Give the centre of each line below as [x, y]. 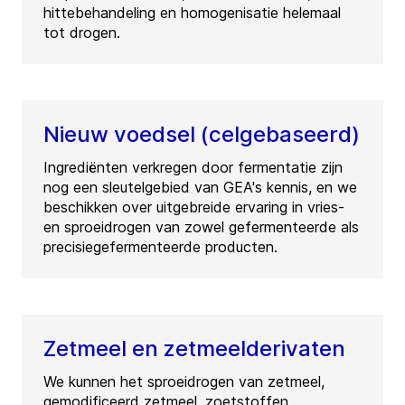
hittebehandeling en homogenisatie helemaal [192, 13]
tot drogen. [82, 33]
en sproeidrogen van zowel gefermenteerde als [201, 227]
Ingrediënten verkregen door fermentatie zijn [193, 168]
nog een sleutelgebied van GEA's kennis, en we [200, 188]
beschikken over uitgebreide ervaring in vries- [194, 207]
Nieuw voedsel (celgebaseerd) [202, 135]
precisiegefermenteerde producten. [160, 247]
